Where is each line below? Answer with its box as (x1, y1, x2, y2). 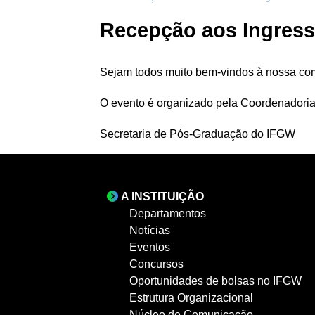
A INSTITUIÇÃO (121, 190, 204, 202)
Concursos (129, 257, 184, 270)
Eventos (129, 240, 170, 253)
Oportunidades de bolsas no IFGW (129, 274, 302, 287)
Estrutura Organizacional (129, 291, 253, 304)
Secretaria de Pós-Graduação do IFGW (100, 127, 295, 140)
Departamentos (129, 207, 206, 219)
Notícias (129, 224, 170, 236)
